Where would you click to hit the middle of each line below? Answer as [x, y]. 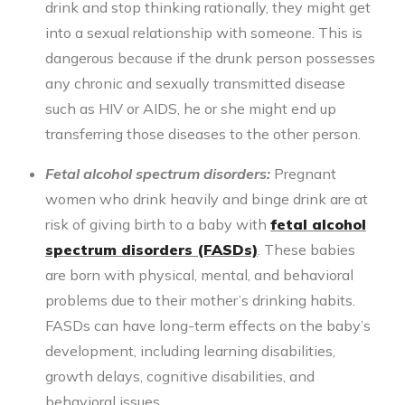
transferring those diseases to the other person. [203, 134]
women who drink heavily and [148, 199]
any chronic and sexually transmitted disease [195, 84]
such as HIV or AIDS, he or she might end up [191, 109]
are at [347, 199]
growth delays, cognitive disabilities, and [180, 377]
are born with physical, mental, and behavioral [199, 275]
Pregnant [303, 174]
